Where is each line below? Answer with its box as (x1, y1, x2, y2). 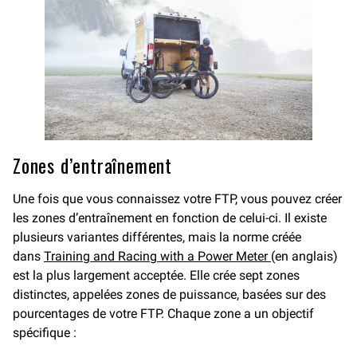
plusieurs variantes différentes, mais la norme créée (13, 229, 301, 245)
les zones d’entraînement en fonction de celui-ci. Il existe (13, 210, 327, 226)
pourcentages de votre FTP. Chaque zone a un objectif (13, 305, 314, 321)
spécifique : (13, 324, 76, 340)
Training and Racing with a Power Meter (44, 248, 271, 264)
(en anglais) (271, 248, 338, 264)
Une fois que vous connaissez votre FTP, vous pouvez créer (13, 190, 342, 206)
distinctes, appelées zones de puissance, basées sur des (13, 286, 326, 302)
